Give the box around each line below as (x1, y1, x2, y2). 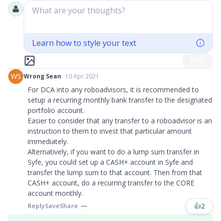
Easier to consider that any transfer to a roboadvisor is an (28, 116, 212, 125)
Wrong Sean (24, 72, 61, 80)
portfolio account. (28, 106, 84, 115)
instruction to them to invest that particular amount (28, 126, 192, 136)
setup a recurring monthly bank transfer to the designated (28, 95, 212, 105)
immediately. (28, 137, 68, 146)
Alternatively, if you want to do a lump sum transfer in (28, 147, 199, 156)
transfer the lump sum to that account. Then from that (28, 168, 202, 177)
